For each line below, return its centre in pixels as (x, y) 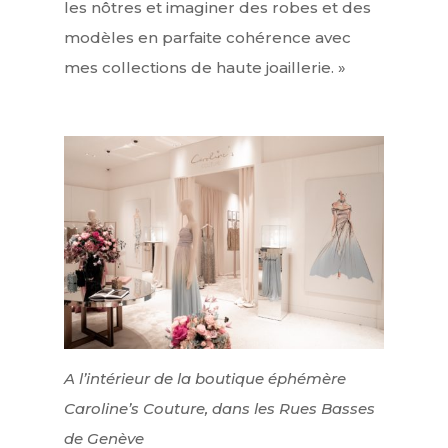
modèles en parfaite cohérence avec (207, 38)
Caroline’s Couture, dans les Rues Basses (219, 408)
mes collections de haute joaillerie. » (205, 68)
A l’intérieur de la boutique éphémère (205, 378)
